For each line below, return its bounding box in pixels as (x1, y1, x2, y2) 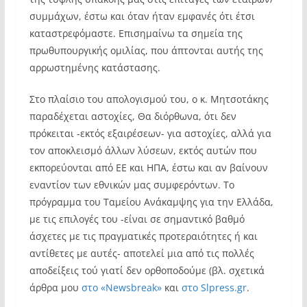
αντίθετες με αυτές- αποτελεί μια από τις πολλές (29, 247, 254, 260)
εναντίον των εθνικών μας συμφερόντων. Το (29, 178, 234, 191)
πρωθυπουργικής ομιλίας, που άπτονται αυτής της (29, 44, 263, 57)
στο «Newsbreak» (81, 281, 162, 294)
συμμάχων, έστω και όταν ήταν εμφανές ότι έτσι (29, 10, 255, 23)
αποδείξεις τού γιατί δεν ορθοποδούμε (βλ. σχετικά (29, 264, 265, 277)
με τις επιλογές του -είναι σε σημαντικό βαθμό (29, 212, 245, 225)
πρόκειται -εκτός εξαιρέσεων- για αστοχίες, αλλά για (29, 127, 271, 140)
